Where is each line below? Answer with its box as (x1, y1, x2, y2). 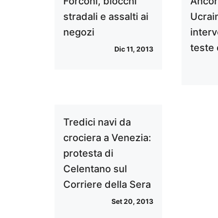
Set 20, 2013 (111, 197, 154, 205)
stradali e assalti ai (63, 11, 148, 22)
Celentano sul (63, 163, 127, 175)
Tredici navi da (63, 116, 131, 128)
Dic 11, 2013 (114, 45, 154, 53)
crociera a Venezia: (63, 132, 151, 144)
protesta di (63, 147, 113, 159)
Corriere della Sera (63, 179, 151, 190)
